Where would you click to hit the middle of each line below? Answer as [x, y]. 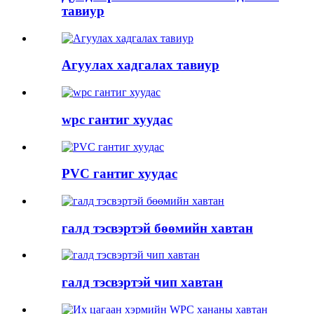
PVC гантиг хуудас [120, 174]
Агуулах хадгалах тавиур [141, 65]
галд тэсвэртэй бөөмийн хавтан [157, 228]
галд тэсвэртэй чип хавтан [142, 282]
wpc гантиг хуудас [117, 119]
